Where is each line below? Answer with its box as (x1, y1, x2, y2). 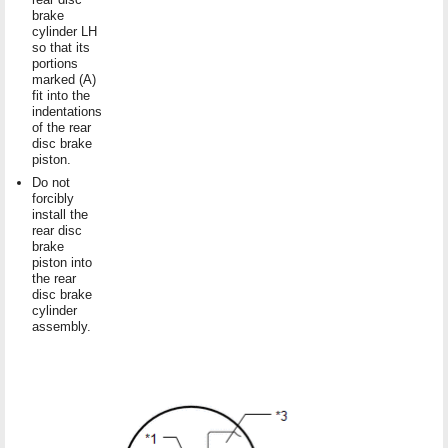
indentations (32, 103, 102, 119)
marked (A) (32, 71, 96, 87)
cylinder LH (32, 23, 97, 39)
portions (32, 55, 78, 71)
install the (32, 206, 88, 222)
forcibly (32, 190, 74, 206)
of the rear (32, 119, 91, 135)
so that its (32, 39, 90, 55)
